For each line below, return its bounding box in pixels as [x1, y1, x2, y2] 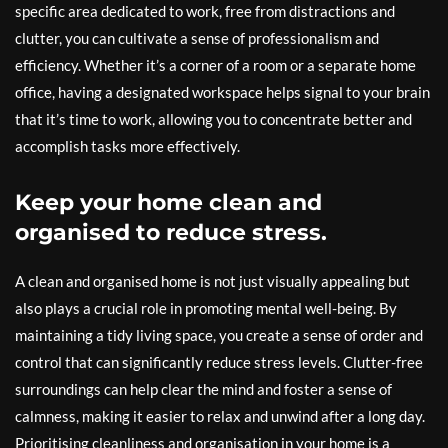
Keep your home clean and [15, 189, 322, 216]
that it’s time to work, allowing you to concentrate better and [15, 110, 412, 128]
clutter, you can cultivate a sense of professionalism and [15, 29, 379, 47]
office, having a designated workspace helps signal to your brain [15, 83, 430, 101]
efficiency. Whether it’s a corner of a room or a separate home [15, 56, 416, 74]
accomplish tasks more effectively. [15, 137, 240, 155]
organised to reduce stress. [15, 219, 327, 246]
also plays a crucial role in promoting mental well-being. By [15, 299, 397, 317]
